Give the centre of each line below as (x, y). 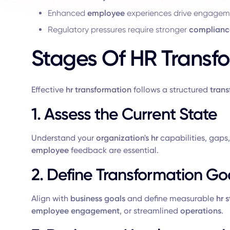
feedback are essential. (113, 150)
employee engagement (75, 211)
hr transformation (98, 90)
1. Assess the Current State (124, 114)
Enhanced (67, 13)
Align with (51, 198)
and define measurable (170, 198)
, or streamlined (150, 211)
